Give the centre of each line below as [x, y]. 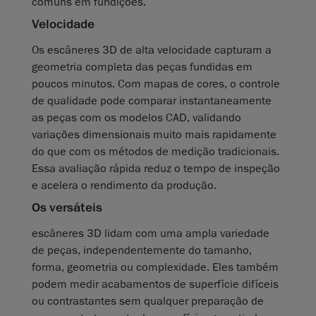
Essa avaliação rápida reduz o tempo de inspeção [156, 169]
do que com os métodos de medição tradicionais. [156, 152]
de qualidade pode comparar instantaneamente [152, 101]
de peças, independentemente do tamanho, [142, 251]
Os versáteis [67, 208]
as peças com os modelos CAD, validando [136, 118]
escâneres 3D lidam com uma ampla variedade [151, 234]
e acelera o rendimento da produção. [124, 186]
